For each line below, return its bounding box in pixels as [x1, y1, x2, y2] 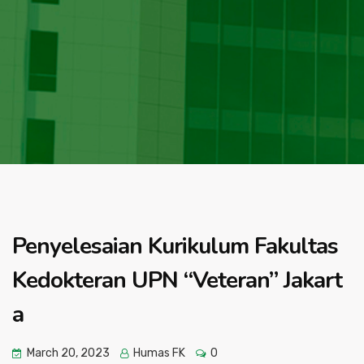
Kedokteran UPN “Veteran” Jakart [12, 265, 342, 296]
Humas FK [131, 346, 185, 360]
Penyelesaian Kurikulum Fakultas [12, 231, 338, 262]
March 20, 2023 [27, 346, 110, 360]
